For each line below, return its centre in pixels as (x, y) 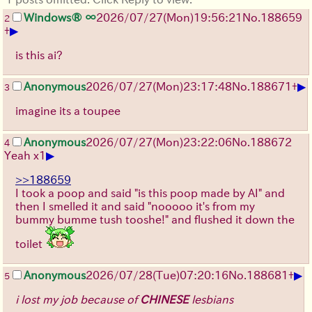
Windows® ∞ (60, 18)
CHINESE (164, 300)
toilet (30, 244)
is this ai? (39, 55)
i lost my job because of (78, 300)
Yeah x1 (25, 156)
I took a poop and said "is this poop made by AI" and (150, 193)
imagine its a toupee (68, 111)
